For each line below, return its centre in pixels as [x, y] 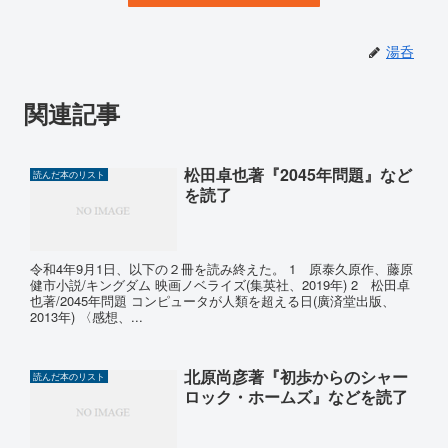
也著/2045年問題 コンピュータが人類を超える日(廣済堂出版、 [212, 301]
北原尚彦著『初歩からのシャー [295, 376]
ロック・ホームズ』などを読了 [295, 396]
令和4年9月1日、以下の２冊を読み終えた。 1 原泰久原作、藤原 [221, 269]
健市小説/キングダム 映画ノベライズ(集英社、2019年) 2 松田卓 [220, 285]
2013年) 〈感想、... [86, 317]
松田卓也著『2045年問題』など [297, 175]
